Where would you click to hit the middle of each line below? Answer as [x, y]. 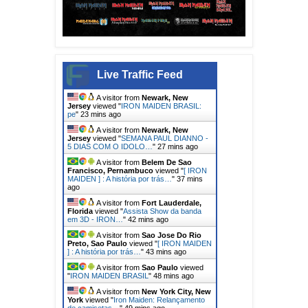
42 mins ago [148, 219]
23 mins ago [101, 114]
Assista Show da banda [162, 211]
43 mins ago [166, 251]
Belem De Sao [167, 162]
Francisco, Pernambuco [110, 170]
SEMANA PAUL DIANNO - [165, 138]
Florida [80, 211]
